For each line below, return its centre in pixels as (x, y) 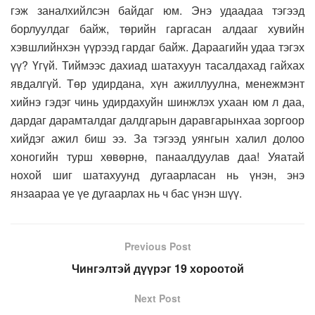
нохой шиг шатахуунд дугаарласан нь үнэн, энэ (157, 174)
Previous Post (157, 246)
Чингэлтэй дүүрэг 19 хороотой (157, 268)
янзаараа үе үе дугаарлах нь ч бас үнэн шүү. (126, 193)
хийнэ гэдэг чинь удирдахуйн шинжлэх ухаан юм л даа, (157, 101)
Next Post (157, 298)
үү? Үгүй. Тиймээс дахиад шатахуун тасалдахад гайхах (157, 65)
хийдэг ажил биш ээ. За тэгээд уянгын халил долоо (157, 138)
